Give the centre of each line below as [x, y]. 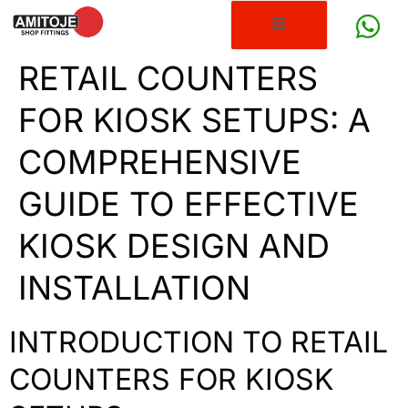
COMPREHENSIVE [160, 163]
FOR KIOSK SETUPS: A [194, 121]
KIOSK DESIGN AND [174, 246]
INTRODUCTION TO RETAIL [199, 342]
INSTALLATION [134, 288]
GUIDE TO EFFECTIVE [189, 204]
